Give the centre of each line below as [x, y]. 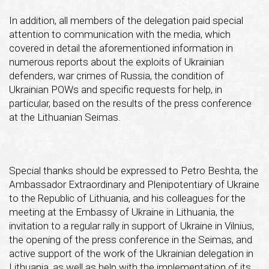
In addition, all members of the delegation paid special [126, 20]
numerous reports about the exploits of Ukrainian [116, 62]
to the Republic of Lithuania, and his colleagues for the [127, 198]
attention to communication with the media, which [120, 34]
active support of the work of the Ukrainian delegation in [131, 253]
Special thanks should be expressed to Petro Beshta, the [134, 170]
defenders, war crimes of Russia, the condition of [116, 75]
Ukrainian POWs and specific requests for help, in [116, 89]
